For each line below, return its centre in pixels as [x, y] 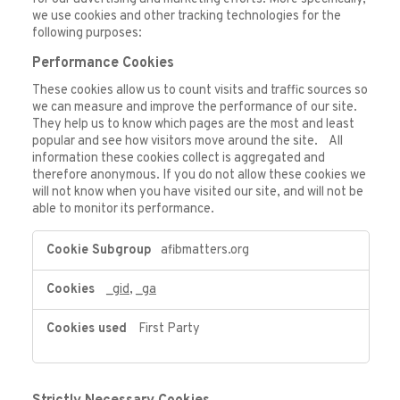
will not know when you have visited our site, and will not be [197, 192]
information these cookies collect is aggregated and [178, 158]
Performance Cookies [103, 64]
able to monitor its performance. [123, 209]
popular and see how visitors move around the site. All [187, 141]
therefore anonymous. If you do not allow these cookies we [199, 175]
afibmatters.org [204, 251]
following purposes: [87, 33]
